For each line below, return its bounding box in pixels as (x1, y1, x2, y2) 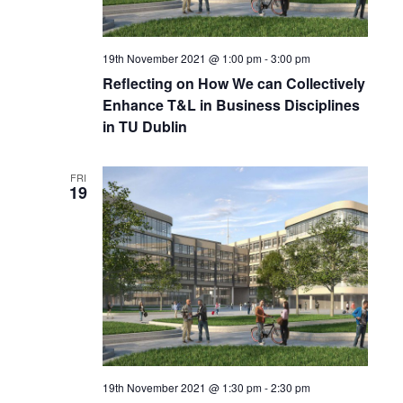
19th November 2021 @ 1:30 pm (102, 379, 262, 395)
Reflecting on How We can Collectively (102, 73, 365, 94)
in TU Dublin (102, 116, 187, 138)
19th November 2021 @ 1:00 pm (102, 50, 262, 67)
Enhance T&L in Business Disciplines (102, 94, 360, 116)
